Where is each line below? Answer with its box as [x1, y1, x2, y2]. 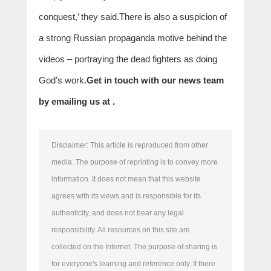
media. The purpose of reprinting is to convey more [51, 157, 218, 166]
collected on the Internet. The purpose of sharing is [51, 242, 217, 251]
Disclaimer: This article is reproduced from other [51, 140, 208, 149]
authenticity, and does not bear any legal [51, 208, 184, 217]
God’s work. [39, 74, 87, 85]
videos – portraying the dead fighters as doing [39, 53, 217, 64]
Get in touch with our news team [87, 74, 224, 85]
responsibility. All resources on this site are [51, 225, 190, 234]
